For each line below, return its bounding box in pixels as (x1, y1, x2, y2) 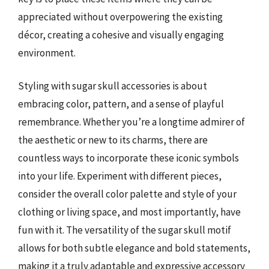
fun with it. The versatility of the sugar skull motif (18, 223, 231, 237)
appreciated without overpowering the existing (18, 10, 223, 23)
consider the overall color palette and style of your (18, 187, 237, 201)
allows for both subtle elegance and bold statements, (18, 241, 250, 255)
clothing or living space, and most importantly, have (18, 205, 241, 219)
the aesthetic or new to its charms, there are (18, 133, 208, 147)
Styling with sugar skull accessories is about (18, 79, 207, 92)
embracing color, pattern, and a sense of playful (18, 97, 224, 110)
